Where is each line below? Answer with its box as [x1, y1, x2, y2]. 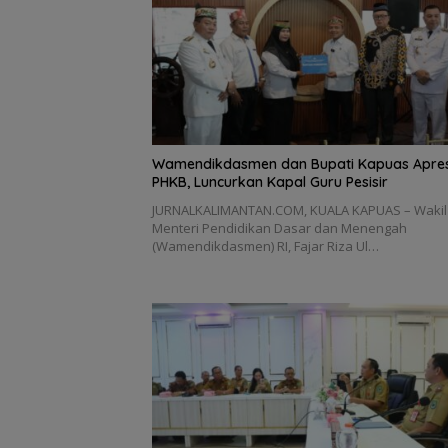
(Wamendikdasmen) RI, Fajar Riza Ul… [152, 237, 379, 256]
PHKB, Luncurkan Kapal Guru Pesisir [152, 173, 388, 192]
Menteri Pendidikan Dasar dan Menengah [152, 219, 407, 238]
